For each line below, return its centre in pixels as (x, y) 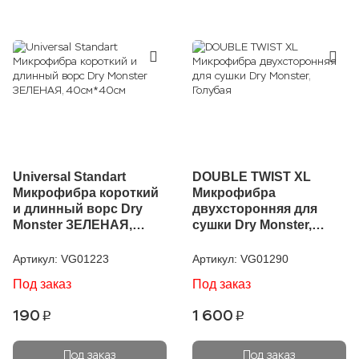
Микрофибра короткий (86, 193)
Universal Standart (69, 177)
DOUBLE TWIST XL (252, 177)
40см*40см (46, 241)
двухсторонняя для (255, 209)
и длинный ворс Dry (78, 209)
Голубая (218, 241)
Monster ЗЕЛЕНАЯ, (73, 225)
